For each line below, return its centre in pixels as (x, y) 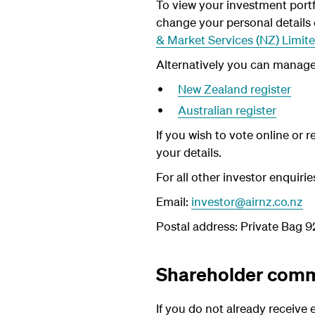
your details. (189, 152)
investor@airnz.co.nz (247, 201)
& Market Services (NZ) (219, 40)
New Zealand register (234, 89)
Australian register (227, 110)
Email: (174, 201)
